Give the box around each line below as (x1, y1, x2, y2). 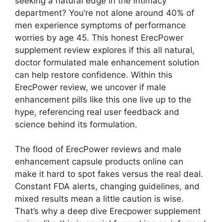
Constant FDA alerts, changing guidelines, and (15, 181, 200, 192)
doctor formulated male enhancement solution (15, 57, 199, 67)
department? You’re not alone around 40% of (15, 7, 194, 18)
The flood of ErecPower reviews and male (15, 144, 181, 155)
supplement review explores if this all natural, (15, 45, 195, 55)
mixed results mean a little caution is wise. (15, 194, 184, 204)
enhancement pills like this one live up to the (15, 94, 191, 105)
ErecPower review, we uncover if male (15, 82, 166, 92)
